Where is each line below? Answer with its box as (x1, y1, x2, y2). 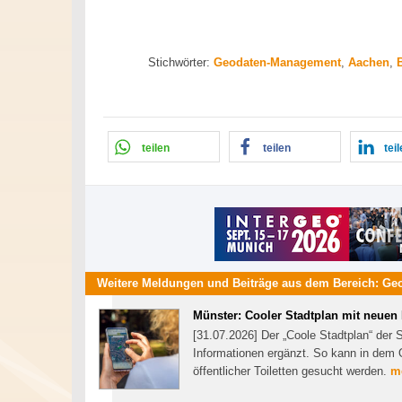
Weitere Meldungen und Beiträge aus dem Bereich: (97, 276, 382, 291)
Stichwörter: (148, 55, 214, 69)
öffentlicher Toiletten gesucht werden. (193, 364, 390, 379)
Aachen (348, 55, 389, 69)
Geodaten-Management (214, 55, 341, 69)
